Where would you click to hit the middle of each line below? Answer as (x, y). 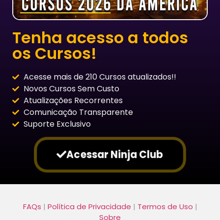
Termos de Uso (165, 206)
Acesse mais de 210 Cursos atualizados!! (100, 77)
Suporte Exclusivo (57, 124)
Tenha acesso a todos (100, 37)
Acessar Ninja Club (115, 155)
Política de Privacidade (89, 206)
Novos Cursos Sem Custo (71, 88)
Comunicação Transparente (78, 112)
